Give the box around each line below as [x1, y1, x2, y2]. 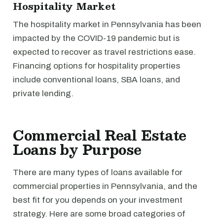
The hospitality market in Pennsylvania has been [13, 20, 201, 29]
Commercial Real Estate [13, 124, 187, 147]
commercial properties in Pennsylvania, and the [13, 182, 197, 191]
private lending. [13, 89, 74, 98]
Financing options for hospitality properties [13, 61, 180, 71]
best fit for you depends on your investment [13, 195, 183, 205]
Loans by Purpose [13, 138, 142, 161]
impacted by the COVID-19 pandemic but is [13, 34, 180, 43]
